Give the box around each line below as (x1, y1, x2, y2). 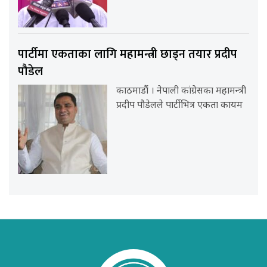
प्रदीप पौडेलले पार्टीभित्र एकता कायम (116, 100, 243, 113)
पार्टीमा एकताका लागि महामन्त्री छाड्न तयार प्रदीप (18, 44, 237, 65)
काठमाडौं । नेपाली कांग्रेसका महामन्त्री (116, 85, 247, 98)
